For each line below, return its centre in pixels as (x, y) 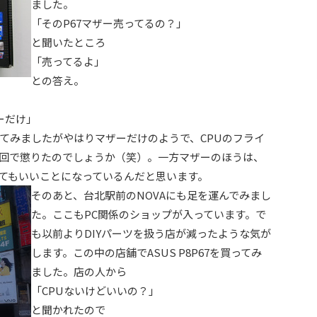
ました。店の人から (79, 271)
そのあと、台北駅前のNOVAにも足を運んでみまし (151, 195)
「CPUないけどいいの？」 (95, 290)
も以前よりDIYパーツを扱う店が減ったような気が (151, 233)
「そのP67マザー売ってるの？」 (109, 23)
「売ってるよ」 (68, 61)
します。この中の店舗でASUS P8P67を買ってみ (146, 252)
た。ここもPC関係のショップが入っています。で (149, 214)
